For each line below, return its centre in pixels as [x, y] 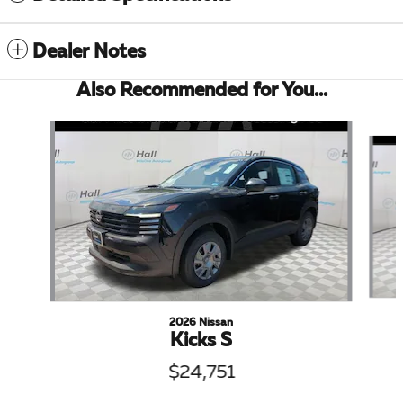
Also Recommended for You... [201, 91]
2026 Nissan [201, 322]
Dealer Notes [89, 52]
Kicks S [201, 341]
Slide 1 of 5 [36, 129]
